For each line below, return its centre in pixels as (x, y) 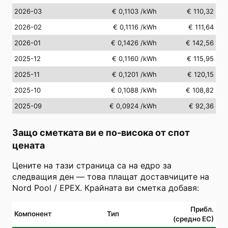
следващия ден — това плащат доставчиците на (111, 176)
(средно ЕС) (193, 219)
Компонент (33, 213)
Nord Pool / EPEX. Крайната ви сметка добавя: (106, 188)
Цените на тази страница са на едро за (92, 165)
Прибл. (202, 209)
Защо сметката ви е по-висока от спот (101, 132)
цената (28, 145)
